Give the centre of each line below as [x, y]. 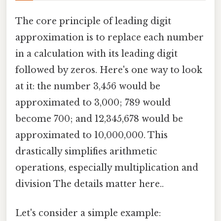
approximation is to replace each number [110, 37]
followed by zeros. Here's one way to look [109, 70]
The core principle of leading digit [93, 21]
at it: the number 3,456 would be [88, 86]
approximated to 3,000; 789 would [93, 102]
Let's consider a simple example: [88, 213]
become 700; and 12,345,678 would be [99, 119]
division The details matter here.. [90, 184]
